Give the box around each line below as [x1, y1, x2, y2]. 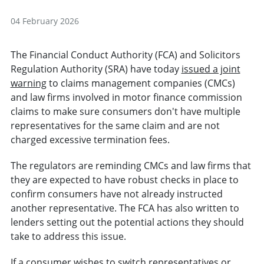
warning [10, 77, 47, 90]
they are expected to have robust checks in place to [10, 173, 239, 187]
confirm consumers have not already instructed [10, 187, 223, 201]
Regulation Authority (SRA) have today [10, 62, 181, 76]
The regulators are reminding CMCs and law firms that [10, 159, 251, 173]
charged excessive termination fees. [10, 133, 170, 147]
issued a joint [181, 62, 240, 76]
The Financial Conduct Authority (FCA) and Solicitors [10, 48, 240, 62]
